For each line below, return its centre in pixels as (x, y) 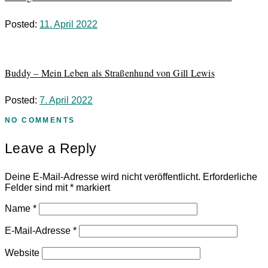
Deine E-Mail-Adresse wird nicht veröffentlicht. (103, 177)
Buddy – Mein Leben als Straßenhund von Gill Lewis (110, 72)
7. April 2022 (66, 100)
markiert (92, 188)
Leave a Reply (51, 149)
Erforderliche (230, 177)
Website (22, 253)
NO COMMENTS (40, 121)
